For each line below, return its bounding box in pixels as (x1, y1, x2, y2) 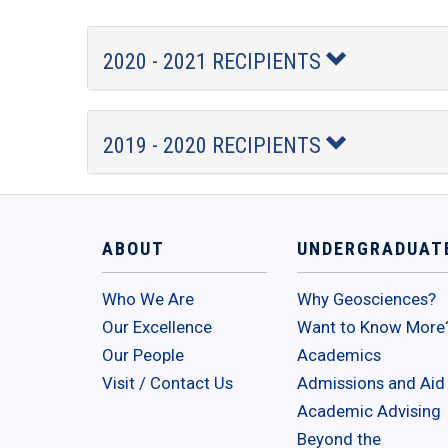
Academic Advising (297, 401, 441, 422)
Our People (102, 345, 184, 366)
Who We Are (102, 289, 194, 310)
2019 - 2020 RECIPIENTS (103, 133, 326, 159)
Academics (297, 345, 381, 366)
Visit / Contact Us (102, 373, 233, 394)
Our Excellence (102, 317, 212, 338)
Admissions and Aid (297, 373, 445, 394)
